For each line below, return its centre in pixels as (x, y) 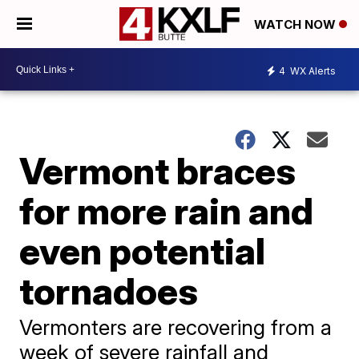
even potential (143, 251)
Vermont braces (158, 171)
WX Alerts (312, 71)
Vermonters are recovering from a (176, 327)
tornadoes (109, 291)
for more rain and (167, 211)
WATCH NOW (296, 25)
